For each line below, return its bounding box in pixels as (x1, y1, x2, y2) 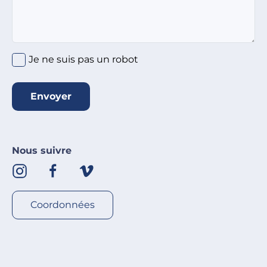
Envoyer (30, 91, 72, 103)
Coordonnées (30, 199, 95, 211)
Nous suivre (12, 145, 72, 157)
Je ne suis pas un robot (29, 54, 138, 66)
